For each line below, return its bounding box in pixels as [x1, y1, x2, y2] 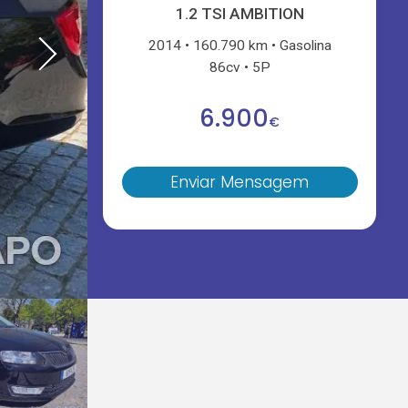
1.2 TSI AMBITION [175, 5, 304, 24]
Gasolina [280, 36, 332, 54]
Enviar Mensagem [170, 171, 310, 194]
